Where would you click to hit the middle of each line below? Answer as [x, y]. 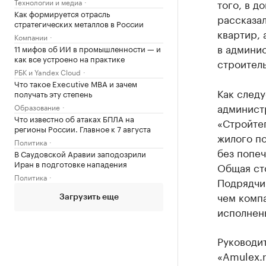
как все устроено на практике [69, 58]
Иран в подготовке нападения [71, 163]
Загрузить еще [89, 197]
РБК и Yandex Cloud [47, 72]
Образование [37, 107]
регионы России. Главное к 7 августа [83, 128]
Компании [31, 37]
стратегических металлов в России [79, 23]
